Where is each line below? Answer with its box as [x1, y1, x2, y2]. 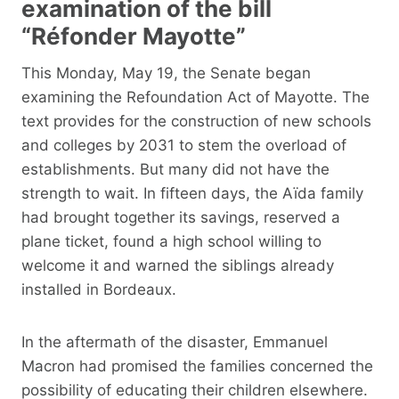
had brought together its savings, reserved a [21, 208, 340, 226]
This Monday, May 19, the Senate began [21, 63, 311, 82]
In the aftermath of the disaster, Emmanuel [21, 332, 328, 351]
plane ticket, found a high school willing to [21, 232, 322, 250]
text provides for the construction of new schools [21, 111, 371, 130]
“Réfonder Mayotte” [21, 21, 246, 50]
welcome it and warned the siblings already [21, 256, 334, 274]
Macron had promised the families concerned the [21, 356, 373, 375]
